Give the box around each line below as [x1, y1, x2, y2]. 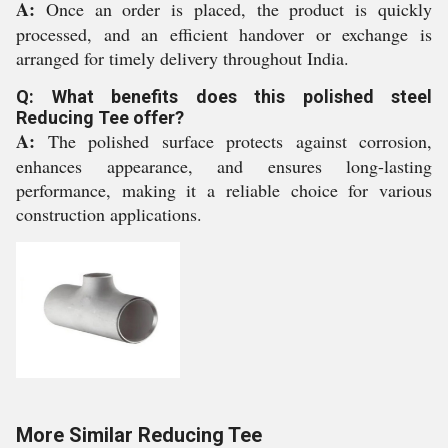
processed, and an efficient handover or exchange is [16, 22, 432, 46]
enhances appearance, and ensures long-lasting [16, 154, 432, 178]
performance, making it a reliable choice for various [16, 178, 432, 202]
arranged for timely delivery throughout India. [16, 46, 349, 70]
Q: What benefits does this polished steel [16, 86, 432, 107]
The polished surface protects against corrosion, [35, 129, 432, 153]
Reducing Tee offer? [16, 107, 184, 128]
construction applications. [16, 202, 202, 226]
